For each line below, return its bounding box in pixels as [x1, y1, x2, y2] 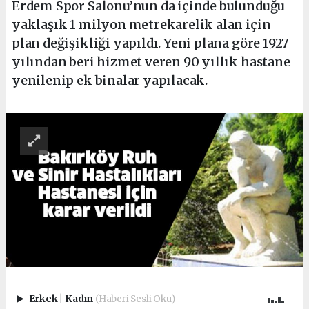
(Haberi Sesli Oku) [94, 293, 175, 306]
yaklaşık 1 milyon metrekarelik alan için [12, 16, 271, 32]
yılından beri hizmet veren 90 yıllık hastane [12, 53, 290, 70]
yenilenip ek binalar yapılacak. [12, 72, 208, 88]
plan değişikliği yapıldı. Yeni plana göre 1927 [12, 34, 289, 51]
